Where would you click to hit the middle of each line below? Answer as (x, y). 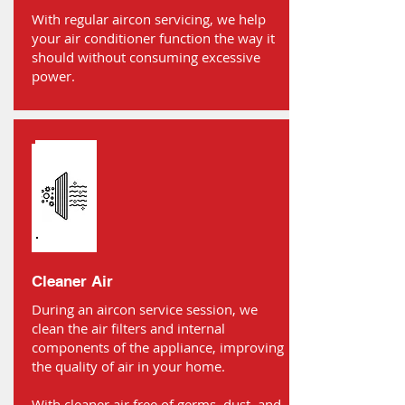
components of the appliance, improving (158, 347)
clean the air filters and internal (128, 328)
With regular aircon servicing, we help (149, 19)
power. (53, 76)
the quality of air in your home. (128, 366)
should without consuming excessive (146, 57)
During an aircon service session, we (145, 309)
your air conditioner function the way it (153, 38)
